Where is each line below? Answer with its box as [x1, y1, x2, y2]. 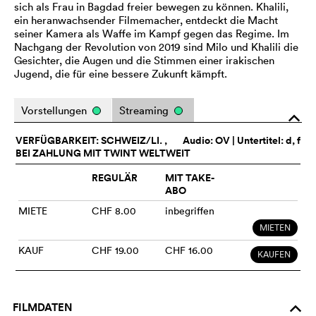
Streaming [119, 103, 171, 117]
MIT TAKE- [165, 170, 214, 185]
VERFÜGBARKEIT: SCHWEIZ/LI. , [16, 133, 167, 147]
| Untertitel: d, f [230, 133, 300, 147]
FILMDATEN [13, 299, 73, 315]
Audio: [183, 133, 215, 147]
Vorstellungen [21, 103, 90, 117]
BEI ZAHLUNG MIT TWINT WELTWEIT [16, 145, 190, 160]
